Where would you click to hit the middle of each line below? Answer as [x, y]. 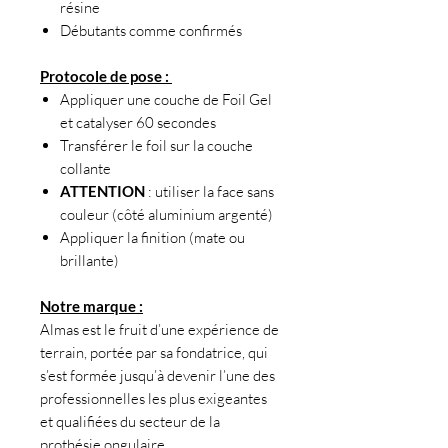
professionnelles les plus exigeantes [153, 399]
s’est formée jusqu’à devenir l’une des [157, 376]
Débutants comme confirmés [151, 31]
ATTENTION [102, 191]
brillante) [89, 261]
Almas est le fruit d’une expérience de [159, 330]
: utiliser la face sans [209, 192]
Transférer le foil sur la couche [156, 146]
